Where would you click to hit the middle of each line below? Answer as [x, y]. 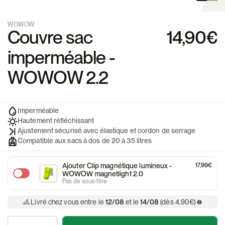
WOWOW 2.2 [58, 78]
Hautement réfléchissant [56, 121]
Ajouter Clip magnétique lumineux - [117, 166]
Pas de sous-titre [85, 182]
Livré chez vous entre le [67, 202]
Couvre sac [50, 38]
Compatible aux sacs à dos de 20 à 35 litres [85, 141]
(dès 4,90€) [178, 202]
